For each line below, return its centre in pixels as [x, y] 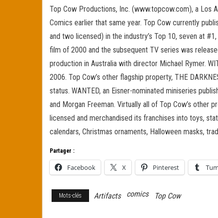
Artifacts [107, 196]
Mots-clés [70, 196]
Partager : [62, 151]
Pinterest [166, 167]
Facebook [81, 167]
